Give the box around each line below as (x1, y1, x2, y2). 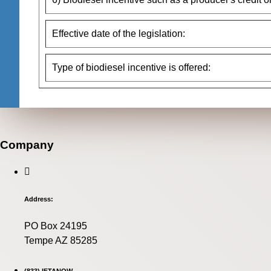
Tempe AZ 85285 (24, 235, 97, 246)
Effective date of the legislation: (52, 28, 185, 39)
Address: (24, 195, 53, 203)
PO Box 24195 (24, 221, 87, 232)
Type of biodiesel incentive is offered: (52, 62, 211, 73)
